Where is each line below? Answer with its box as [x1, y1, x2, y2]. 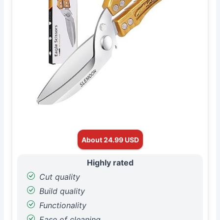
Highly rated [86, 158, 134, 167]
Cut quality [37, 172, 80, 182]
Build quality [37, 186, 85, 196]
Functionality [37, 200, 86, 210]
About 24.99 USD [81, 135, 139, 144]
